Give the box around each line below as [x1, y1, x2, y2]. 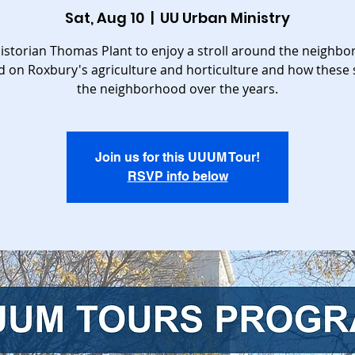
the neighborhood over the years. [77, 80, 278, 97]
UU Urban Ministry [160, 8, 290, 28]
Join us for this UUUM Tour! [95, 150, 260, 165]
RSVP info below [127, 169, 228, 184]
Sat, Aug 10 [65, 8, 144, 28]
